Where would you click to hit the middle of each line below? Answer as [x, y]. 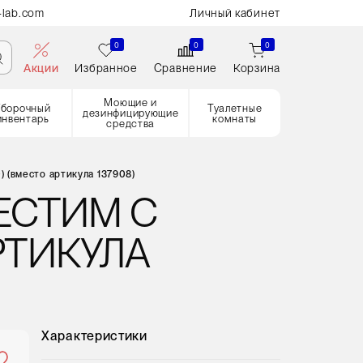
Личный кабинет [235, 13]
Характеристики [94, 336]
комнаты [235, 118]
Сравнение [186, 68]
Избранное [106, 68]
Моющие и [131, 102]
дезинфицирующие [130, 113]
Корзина [257, 68]
